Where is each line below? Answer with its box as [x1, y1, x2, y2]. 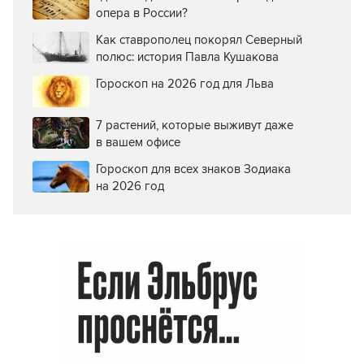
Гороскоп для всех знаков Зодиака [96, 162, 291, 177]
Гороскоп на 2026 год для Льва [96, 76, 274, 92]
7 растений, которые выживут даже [96, 118, 293, 133]
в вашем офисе [96, 135, 180, 150]
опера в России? [96, 6, 188, 21]
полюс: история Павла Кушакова [96, 50, 279, 65]
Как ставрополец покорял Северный [96, 32, 302, 48]
